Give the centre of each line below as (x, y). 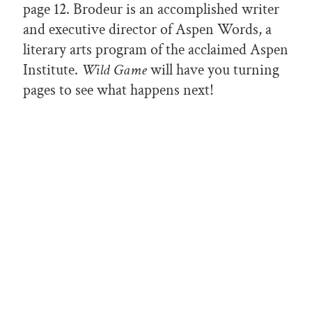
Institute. (52, 70)
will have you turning (213, 70)
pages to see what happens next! (118, 91)
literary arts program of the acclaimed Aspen (156, 50)
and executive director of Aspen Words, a (147, 30)
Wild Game (114, 70)
